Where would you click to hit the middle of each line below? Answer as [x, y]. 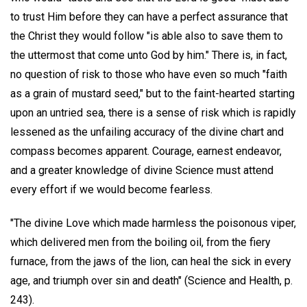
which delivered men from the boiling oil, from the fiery [140, 243]
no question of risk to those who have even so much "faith [149, 75]
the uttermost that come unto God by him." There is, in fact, [149, 56]
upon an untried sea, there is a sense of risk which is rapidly [153, 113]
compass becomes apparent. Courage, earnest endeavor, [146, 151]
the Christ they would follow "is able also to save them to [147, 36]
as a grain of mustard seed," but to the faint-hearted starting [152, 94]
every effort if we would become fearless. [111, 190]
